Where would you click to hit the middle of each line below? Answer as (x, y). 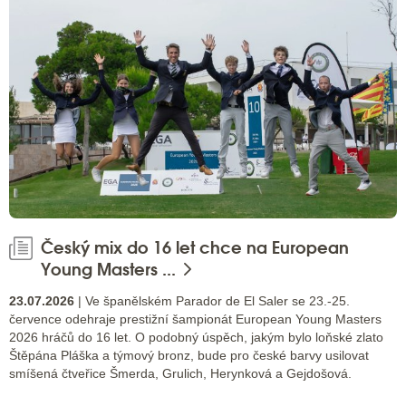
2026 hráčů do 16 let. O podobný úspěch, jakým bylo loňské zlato (196, 338)
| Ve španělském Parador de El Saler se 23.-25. (212, 301)
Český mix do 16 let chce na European (195, 247)
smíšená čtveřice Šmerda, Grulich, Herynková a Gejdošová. (180, 374)
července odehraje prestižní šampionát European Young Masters (195, 319)
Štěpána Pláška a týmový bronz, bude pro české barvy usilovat (189, 356)
